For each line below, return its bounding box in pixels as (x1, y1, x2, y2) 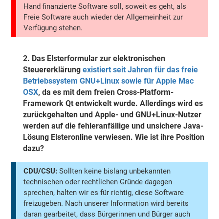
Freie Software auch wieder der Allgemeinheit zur (23, 13, 183, 22)
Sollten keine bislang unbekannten (57, 167, 171, 176)
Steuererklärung (23, 65, 83, 75)
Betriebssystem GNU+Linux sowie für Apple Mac (23, 76, 194, 86)
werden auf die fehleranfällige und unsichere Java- (23, 121, 204, 131)
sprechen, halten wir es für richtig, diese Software (23, 188, 184, 197)
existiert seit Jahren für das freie (83, 65, 198, 75)
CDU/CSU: (23, 167, 58, 176)
